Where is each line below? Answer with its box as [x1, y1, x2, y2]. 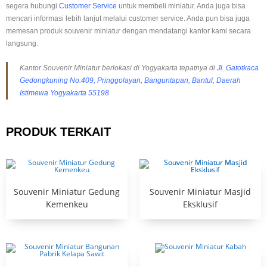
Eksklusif [183, 198, 218, 210]
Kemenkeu [45, 198, 88, 210]
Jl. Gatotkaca [217, 64, 259, 73]
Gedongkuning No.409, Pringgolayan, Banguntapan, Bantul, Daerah [20, 76, 241, 85]
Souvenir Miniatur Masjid [150, 186, 251, 198]
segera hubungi [6, 2, 59, 11]
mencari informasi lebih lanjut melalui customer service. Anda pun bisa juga [6, 14, 250, 23]
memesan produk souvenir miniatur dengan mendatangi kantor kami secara [6, 27, 251, 36]
